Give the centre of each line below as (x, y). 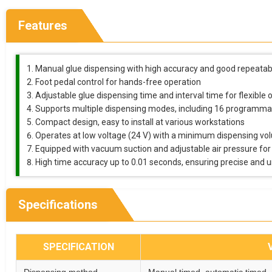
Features (43, 25)
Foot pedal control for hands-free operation (118, 82)
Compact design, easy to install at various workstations (140, 122)
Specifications (58, 205)
